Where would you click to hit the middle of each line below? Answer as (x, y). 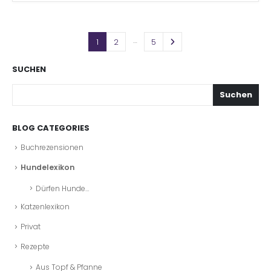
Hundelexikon (47, 167)
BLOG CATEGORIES (51, 128)
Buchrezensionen (52, 148)
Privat (31, 226)
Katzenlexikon (45, 207)
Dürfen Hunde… (62, 188)
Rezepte (35, 246)
